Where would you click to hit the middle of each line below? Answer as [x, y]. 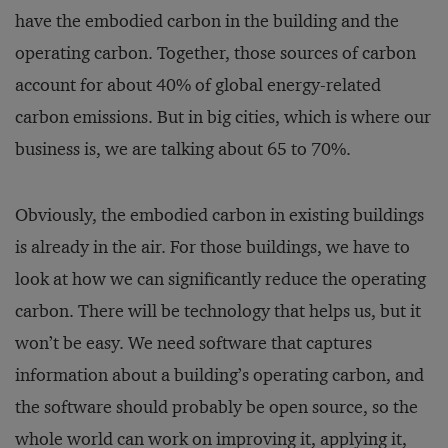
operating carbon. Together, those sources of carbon [215, 53]
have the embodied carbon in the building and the [207, 21]
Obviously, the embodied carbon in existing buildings [219, 215]
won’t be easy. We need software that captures [193, 343]
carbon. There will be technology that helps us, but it [218, 311]
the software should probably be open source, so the [216, 407]
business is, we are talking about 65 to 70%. [183, 149]
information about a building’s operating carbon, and [219, 375]
